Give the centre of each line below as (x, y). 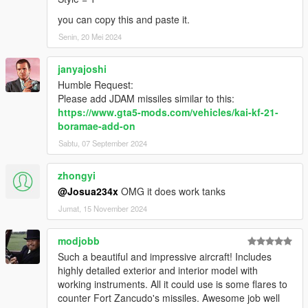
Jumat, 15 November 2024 (103, 208)
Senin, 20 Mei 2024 (90, 36)
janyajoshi (82, 68)
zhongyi (77, 175)
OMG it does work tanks (172, 191)
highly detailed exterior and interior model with (158, 270)
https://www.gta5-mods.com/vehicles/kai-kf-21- (168, 112)
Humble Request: (96, 84)
